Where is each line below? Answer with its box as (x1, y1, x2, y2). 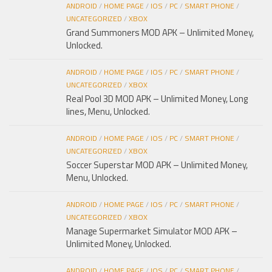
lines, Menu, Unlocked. (66, 104, 150, 119)
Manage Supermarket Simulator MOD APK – (66, 224, 237, 239)
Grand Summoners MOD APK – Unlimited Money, (66, 25, 254, 40)
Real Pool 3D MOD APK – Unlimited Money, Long (66, 92, 248, 106)
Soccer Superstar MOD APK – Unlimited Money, (66, 158, 248, 172)
